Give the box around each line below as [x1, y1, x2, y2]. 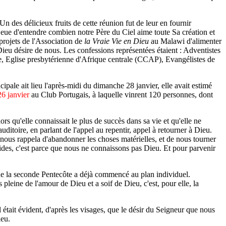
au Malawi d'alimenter [149, 37, 221, 45]
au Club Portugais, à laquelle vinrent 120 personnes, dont [29, 90, 213, 99]
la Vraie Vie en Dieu [84, 37, 149, 45]
